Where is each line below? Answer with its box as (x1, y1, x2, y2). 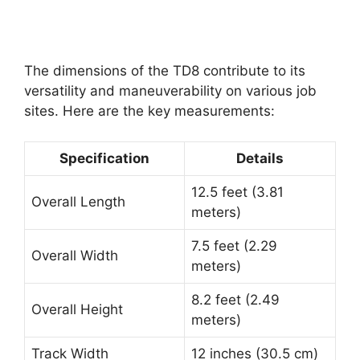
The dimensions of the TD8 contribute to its (24, 62, 305, 79)
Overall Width (31, 247, 118, 264)
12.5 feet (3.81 (191, 184, 284, 201)
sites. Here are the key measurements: (24, 102, 275, 119)
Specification (59, 150, 149, 167)
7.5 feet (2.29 (191, 238, 277, 255)
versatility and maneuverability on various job (24, 82, 317, 99)
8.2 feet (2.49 (191, 292, 280, 309)
